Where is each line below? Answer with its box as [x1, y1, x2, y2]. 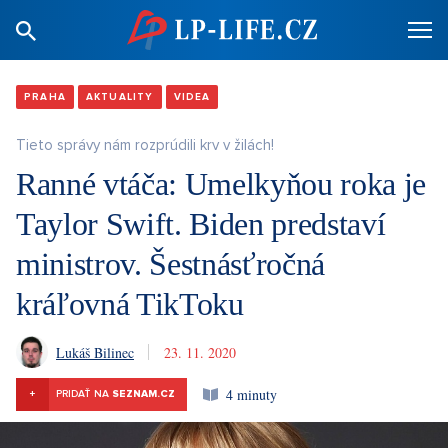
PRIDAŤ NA [56, 388, 112, 400]
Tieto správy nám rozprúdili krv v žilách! [16, 136, 274, 154]
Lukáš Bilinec [56, 342, 134, 362]
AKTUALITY [85, 91, 154, 103]
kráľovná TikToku [16, 286, 244, 322]
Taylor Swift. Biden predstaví [16, 206, 386, 242]
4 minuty [226, 384, 277, 404]
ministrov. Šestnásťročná [16, 246, 326, 282]
